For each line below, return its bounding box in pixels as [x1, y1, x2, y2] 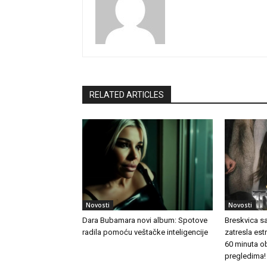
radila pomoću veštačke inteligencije [82, 228, 208, 237]
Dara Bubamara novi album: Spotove [82, 216, 207, 225]
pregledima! [224, 252, 266, 261]
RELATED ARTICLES [89, 90, 164, 100]
